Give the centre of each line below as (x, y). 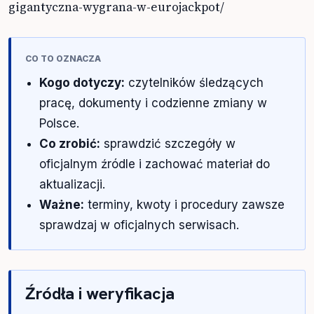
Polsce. (59, 123)
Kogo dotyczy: (82, 82)
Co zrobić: (70, 143)
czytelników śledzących (194, 82)
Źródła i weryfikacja (100, 293)
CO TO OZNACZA (63, 58)
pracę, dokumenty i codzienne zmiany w (153, 103)
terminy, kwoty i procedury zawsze (184, 204)
